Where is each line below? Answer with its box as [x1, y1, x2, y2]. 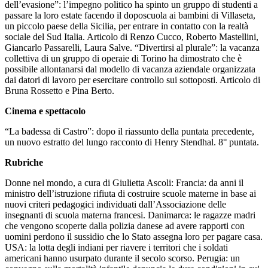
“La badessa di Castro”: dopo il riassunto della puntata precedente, [5, 126, 254, 136]
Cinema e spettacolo [5, 105, 86, 116]
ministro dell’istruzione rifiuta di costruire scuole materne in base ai [5, 188, 256, 199]
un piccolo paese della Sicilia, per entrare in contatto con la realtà [5, 20, 248, 31]
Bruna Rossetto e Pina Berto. [5, 85, 114, 96]
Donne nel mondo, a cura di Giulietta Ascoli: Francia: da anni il [5, 177, 243, 188]
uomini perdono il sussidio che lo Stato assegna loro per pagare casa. [5, 231, 263, 242]
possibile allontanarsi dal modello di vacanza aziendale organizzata [5, 63, 255, 74]
